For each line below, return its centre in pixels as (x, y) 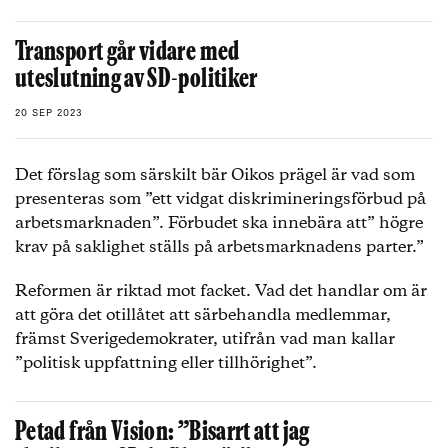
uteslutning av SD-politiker (136, 80)
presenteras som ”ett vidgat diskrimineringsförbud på (220, 199)
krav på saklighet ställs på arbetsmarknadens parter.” (221, 247)
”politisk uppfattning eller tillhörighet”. (166, 363)
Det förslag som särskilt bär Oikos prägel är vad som (215, 175)
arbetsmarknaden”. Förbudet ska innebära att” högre (219, 223)
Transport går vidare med (127, 53)
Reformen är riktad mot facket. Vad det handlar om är (221, 291)
